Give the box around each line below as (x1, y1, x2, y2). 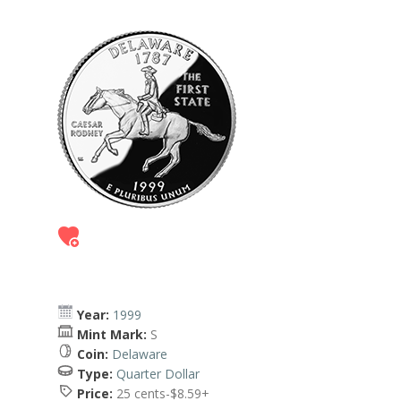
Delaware (112, 346, 167, 363)
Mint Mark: (77, 326, 147, 343)
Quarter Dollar (116, 365, 200, 382)
